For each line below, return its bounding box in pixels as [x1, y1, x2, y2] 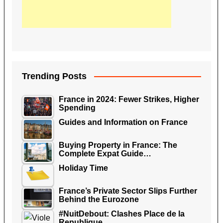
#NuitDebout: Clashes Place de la [58, 209, 185, 218]
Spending [58, 103, 96, 112]
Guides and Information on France [58, 117, 188, 126]
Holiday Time [58, 163, 108, 172]
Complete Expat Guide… [58, 149, 151, 158]
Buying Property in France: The [58, 140, 177, 149]
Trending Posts [21, 71, 87, 81]
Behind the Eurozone [58, 195, 139, 204]
